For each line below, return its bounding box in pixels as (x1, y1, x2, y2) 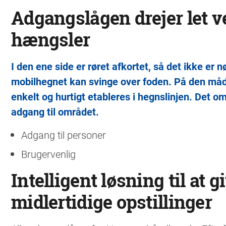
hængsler (11, 27, 90, 52)
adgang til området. (11, 105, 99, 119)
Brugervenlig (21, 147, 76, 161)
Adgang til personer (21, 128, 106, 142)
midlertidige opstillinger (11, 190, 212, 215)
